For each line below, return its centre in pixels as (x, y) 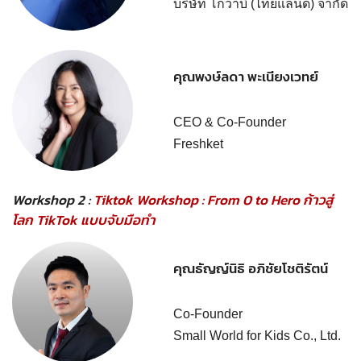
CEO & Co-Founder (230, 122)
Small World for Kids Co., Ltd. (257, 335)
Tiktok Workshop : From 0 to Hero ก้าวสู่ (214, 200)
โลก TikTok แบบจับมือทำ (84, 220)
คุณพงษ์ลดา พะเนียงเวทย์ (246, 76)
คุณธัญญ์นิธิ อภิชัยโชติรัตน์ (251, 268)
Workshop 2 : (53, 200)
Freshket (198, 143)
